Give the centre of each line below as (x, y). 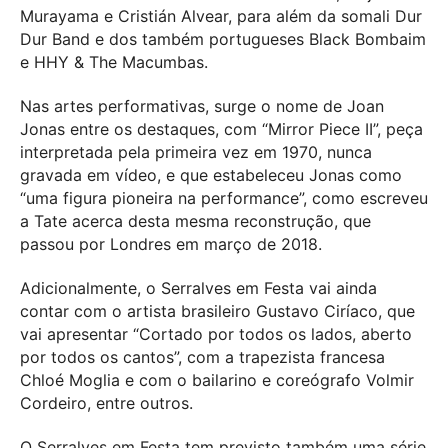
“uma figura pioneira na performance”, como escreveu (224, 198)
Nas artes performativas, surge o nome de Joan (202, 106)
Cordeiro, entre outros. (106, 403)
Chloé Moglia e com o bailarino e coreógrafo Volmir (217, 380)
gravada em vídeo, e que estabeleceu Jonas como (211, 175)
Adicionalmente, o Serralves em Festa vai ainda (198, 288)
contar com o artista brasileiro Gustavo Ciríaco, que (217, 311)
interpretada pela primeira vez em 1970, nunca (196, 152)
